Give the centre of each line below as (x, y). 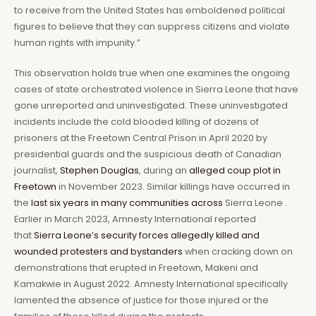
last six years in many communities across (128, 203)
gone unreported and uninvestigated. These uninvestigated (151, 106)
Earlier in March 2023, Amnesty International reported (135, 219)
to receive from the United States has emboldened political (150, 10)
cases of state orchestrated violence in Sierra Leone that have (156, 90)
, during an (164, 171)
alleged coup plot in (235, 171)
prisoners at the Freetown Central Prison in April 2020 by (141, 138)
